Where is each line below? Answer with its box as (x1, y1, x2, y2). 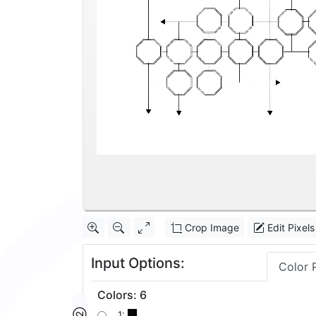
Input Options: (91, 255, 185, 272)
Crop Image (181, 221, 239, 234)
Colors (97, 288, 133, 303)
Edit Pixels (264, 221, 315, 234)
